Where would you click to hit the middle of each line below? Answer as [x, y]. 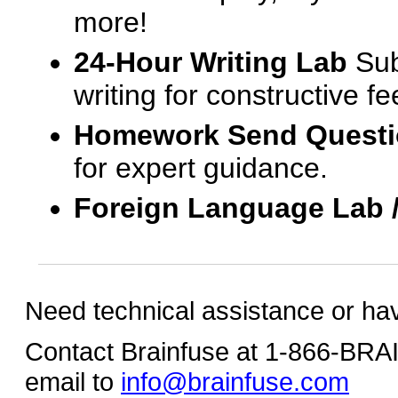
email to [73, 382]
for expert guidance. [201, 168]
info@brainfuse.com [235, 382]
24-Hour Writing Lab [211, 62]
